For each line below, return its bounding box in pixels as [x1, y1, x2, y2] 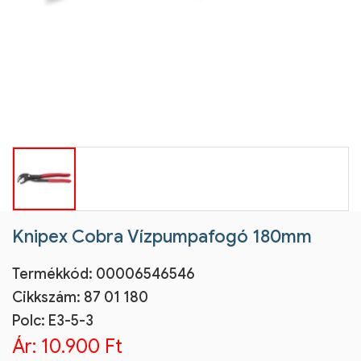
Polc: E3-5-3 [12, 312, 93, 330]
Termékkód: [12, 265, 96, 283]
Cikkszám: [12, 288, 84, 306]
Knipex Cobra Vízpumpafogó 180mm [12, 226, 312, 247]
